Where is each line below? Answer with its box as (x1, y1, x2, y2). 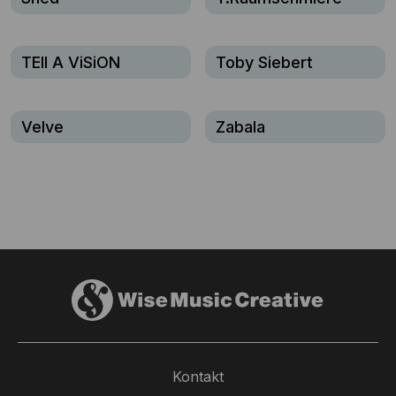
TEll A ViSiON (21, 53, 120, 72)
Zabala (216, 118, 265, 136)
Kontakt (172, 368, 224, 385)
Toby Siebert (216, 53, 313, 72)
